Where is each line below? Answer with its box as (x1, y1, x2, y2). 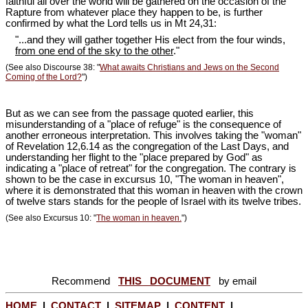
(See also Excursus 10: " (5, 213, 96, 223)
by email (210, 276, 256, 287)
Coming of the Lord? (5, 72, 82, 82)
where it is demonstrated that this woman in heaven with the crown (5, 184, 302, 196)
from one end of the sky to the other (15, 45, 173, 57)
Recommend (52, 276, 118, 287)
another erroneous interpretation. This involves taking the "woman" (5, 129, 301, 141)
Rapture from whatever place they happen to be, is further (5, 7, 263, 19)
